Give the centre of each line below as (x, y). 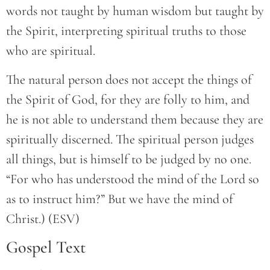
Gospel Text (46, 247)
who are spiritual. (51, 51)
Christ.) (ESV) (43, 218)
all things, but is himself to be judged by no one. (129, 159)
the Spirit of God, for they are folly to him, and (128, 99)
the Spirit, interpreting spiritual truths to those (126, 31)
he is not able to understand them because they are (135, 119)
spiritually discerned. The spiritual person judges (130, 139)
